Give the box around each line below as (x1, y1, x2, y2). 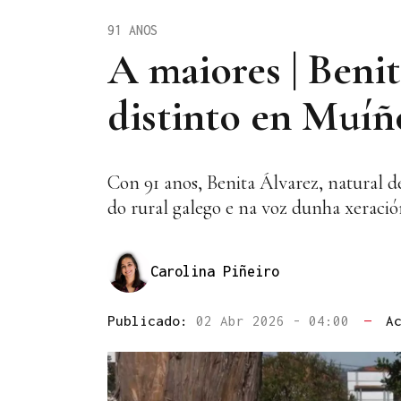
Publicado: (107, 312, 196, 329)
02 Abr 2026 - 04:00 (196, 312, 357, 329)
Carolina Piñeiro (150, 262, 279, 279)
